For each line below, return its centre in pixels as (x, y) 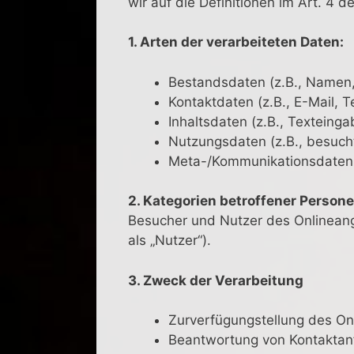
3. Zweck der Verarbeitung (216, 280)
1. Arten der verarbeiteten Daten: (236, 42)
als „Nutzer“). (169, 241)
